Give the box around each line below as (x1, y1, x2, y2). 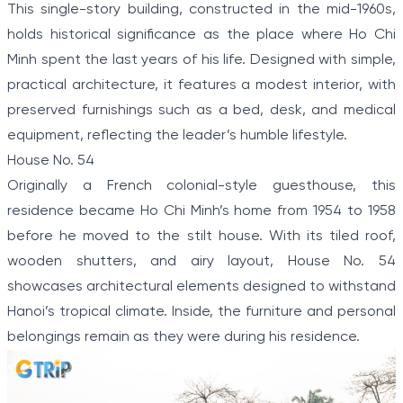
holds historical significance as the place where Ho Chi (7, 27, 396, 43)
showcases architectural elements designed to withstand (7, 279, 396, 295)
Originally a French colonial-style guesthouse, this (7, 178, 396, 194)
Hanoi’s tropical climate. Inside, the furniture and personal (7, 304, 396, 320)
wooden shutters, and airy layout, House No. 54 (7, 254, 396, 270)
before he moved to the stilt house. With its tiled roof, (7, 228, 396, 245)
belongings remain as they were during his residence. (7, 329, 360, 345)
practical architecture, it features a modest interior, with (7, 77, 396, 94)
